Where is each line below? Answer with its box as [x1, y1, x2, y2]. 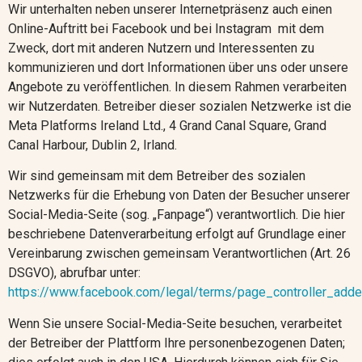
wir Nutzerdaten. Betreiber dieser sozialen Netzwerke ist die [8, 98, 351, 114]
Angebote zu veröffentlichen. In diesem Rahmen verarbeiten [8, 78, 347, 95]
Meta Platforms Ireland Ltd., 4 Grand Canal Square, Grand [8, 117, 326, 133]
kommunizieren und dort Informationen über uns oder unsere [8, 59, 348, 75]
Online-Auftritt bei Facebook [8, 20, 170, 36]
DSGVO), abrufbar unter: [8, 265, 141, 281]
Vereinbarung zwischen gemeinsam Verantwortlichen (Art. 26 [8, 246, 351, 262]
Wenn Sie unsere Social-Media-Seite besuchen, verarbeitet [8, 315, 342, 331]
